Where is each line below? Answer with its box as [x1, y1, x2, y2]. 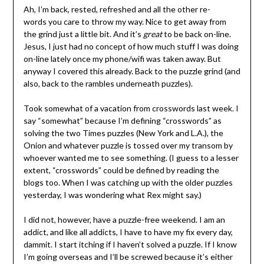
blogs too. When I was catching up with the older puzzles [23, 177, 233, 188]
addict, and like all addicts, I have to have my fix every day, [23, 227, 233, 237]
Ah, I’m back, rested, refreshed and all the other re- [23, 4, 210, 15]
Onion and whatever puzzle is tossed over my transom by [23, 140, 233, 151]
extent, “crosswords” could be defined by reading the [23, 165, 219, 176]
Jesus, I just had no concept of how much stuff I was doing [23, 41, 239, 52]
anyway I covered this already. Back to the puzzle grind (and [23, 66, 240, 77]
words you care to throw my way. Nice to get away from [23, 16, 226, 27]
